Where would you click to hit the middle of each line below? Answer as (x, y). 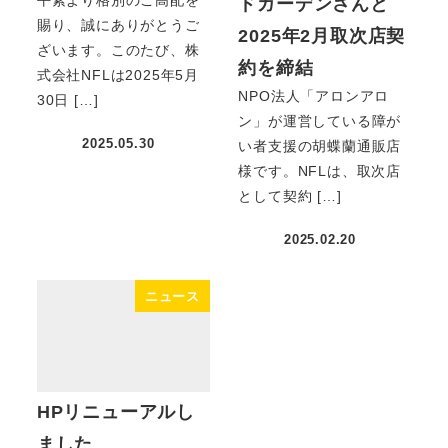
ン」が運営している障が (320, 120)
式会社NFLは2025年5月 (117, 74)
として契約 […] (290, 195)
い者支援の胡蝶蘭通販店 (320, 145)
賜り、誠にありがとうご (118, 24)
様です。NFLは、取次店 (319, 170)
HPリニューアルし (115, 412)
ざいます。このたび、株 (118, 49)
